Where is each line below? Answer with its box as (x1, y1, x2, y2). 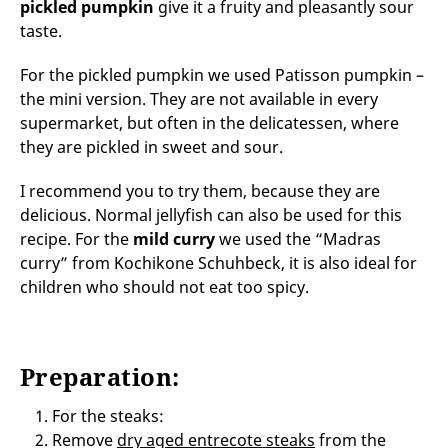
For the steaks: (52, 404, 164, 427)
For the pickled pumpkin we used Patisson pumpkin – (20, 63, 424, 86)
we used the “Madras (215, 227, 381, 250)
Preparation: (20, 359, 180, 393)
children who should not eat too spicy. (20, 275, 309, 298)
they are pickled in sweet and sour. (20, 135, 283, 158)
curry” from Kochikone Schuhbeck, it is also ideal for (20, 251, 417, 274)
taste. (20, 19, 62, 42)
